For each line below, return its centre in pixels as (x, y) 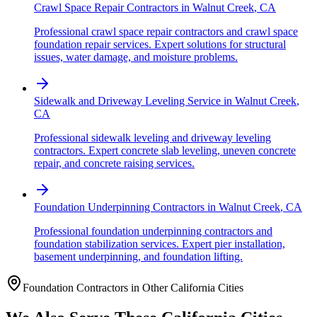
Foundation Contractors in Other (97, 288)
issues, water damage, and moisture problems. (136, 57)
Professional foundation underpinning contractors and (153, 231)
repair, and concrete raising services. (114, 163)
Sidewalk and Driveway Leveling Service (127, 101)
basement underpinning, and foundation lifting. (138, 257)
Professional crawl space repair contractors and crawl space (166, 32)
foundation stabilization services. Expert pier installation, (160, 244)
